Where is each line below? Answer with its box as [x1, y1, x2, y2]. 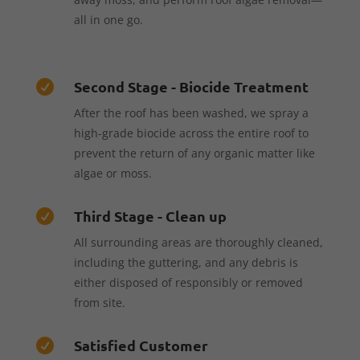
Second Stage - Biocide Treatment [73, 76, 309, 96]
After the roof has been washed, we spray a [73, 104, 309, 121]
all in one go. [73, 11, 143, 27]
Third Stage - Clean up [73, 206, 227, 225]
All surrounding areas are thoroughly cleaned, [73, 234, 323, 250]
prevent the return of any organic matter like [73, 145, 315, 161]
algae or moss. [73, 165, 152, 181]
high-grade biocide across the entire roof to [73, 125, 309, 141]
